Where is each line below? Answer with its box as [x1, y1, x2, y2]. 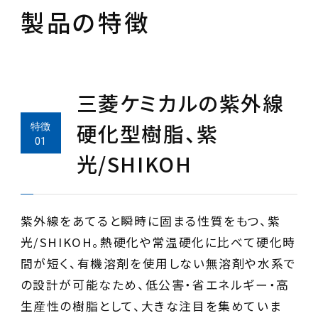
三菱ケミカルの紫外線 [76, 87, 285, 117]
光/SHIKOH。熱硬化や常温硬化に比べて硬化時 [20, 233, 297, 251]
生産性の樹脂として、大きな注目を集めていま [20, 297, 283, 314]
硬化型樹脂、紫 [76, 118, 219, 148]
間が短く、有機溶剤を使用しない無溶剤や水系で [20, 254, 297, 272]
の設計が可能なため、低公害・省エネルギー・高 [20, 275, 290, 293]
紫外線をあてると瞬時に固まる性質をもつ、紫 [20, 212, 281, 229]
